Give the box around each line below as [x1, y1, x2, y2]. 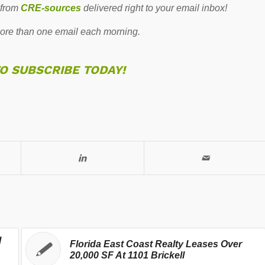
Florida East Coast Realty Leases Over [69, 238, 242, 249]
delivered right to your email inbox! [81, 3, 228, 14]
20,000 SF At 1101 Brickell [69, 250, 185, 260]
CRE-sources [21, 3, 82, 14]
